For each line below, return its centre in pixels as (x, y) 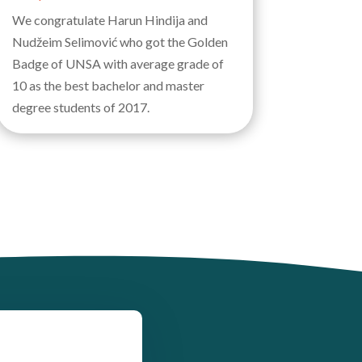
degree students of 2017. (80, 107)
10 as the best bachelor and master (108, 86)
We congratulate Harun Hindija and (109, 20)
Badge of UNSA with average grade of (118, 64)
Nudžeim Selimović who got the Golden (120, 42)
